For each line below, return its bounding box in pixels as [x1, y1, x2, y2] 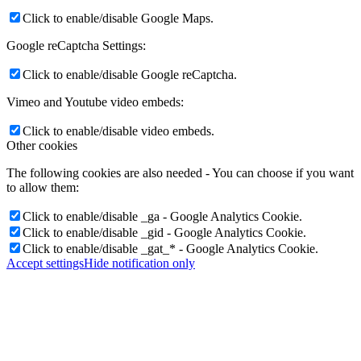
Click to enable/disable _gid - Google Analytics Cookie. [23, 226, 306, 240]
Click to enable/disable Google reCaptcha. [23, 68, 237, 82]
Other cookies [6, 139, 77, 153]
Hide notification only [84, 256, 195, 271]
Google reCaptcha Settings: [6, 39, 146, 53]
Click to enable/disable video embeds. [23, 124, 214, 139]
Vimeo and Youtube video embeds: [6, 95, 184, 110]
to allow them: [6, 180, 79, 195]
